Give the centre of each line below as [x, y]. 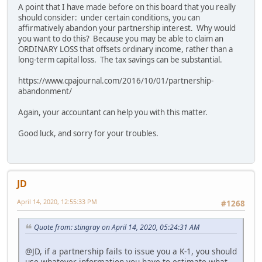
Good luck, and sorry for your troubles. [88, 134]
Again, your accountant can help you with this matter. [113, 113]
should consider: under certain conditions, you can [109, 18]
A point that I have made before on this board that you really [127, 7]
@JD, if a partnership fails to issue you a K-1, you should [131, 251]
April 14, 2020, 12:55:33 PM [57, 201]
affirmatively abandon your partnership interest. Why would [127, 28]
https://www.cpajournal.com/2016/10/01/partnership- [116, 81]
